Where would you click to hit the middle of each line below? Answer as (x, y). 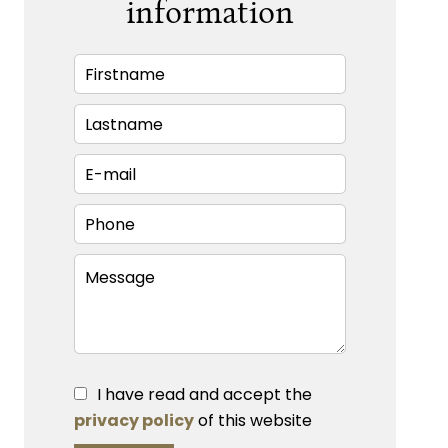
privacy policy (134, 421)
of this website (253, 421)
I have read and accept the (204, 395)
